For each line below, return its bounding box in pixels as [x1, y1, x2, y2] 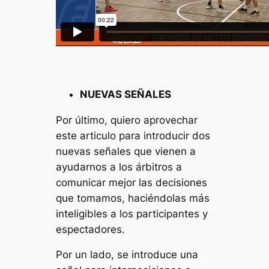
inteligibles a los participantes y [56, 207, 208, 220]
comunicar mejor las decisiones [56, 176, 208, 189]
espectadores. [56, 223, 125, 235]
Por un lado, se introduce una [56, 249, 199, 261]
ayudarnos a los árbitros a [56, 160, 183, 173]
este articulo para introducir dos [56, 129, 211, 142]
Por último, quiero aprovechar [56, 113, 198, 126]
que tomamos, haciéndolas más [56, 192, 210, 204]
